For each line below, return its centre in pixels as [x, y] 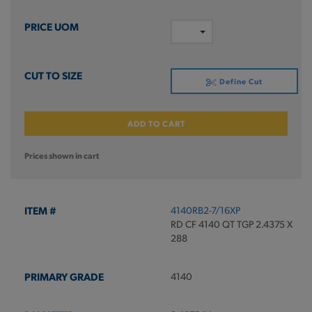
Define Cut [240, 81]
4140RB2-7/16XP [205, 210]
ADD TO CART [156, 123]
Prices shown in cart [62, 155]
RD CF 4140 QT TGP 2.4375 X [231, 224]
